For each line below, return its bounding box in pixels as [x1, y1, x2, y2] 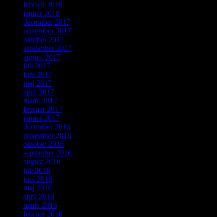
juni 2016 [23, 175, 52, 184]
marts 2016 [23, 201, 57, 210]
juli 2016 [23, 166, 50, 175]
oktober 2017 [23, 35, 64, 44]
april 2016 [23, 192, 54, 201]
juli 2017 [23, 62, 50, 70]
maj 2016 [23, 184, 52, 192]
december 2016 [23, 123, 70, 131]
